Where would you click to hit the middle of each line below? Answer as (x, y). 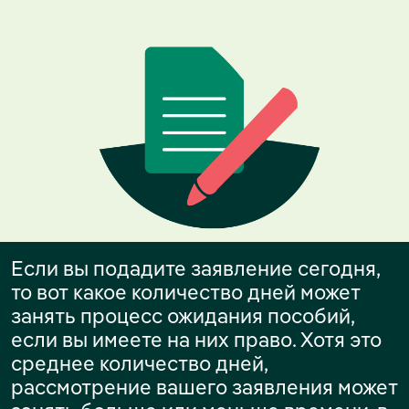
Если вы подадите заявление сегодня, (195, 268)
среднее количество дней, (139, 363)
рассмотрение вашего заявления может (204, 387)
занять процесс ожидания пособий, (183, 315)
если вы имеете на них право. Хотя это (196, 339)
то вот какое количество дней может (186, 292)
